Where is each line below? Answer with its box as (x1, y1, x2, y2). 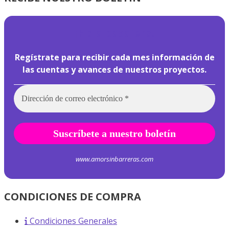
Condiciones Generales (30, 215, 117, 227)
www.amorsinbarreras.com (76, 154, 153, 164)
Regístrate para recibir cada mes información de (14, 52, 215, 63)
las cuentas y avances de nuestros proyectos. (22, 64, 207, 76)
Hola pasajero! (77, 26, 154, 40)
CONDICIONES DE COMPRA (4, 190, 141, 204)
